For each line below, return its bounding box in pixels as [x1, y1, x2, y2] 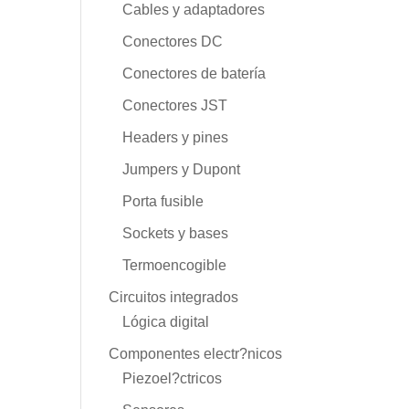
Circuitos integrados [109, 288, 239, 305]
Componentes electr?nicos [109, 345, 283, 362]
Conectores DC [122, 33, 224, 49]
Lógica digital [122, 313, 210, 330]
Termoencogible [122, 257, 227, 273]
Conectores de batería [122, 65, 267, 81]
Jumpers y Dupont [122, 161, 241, 177]
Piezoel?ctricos [122, 370, 223, 386]
